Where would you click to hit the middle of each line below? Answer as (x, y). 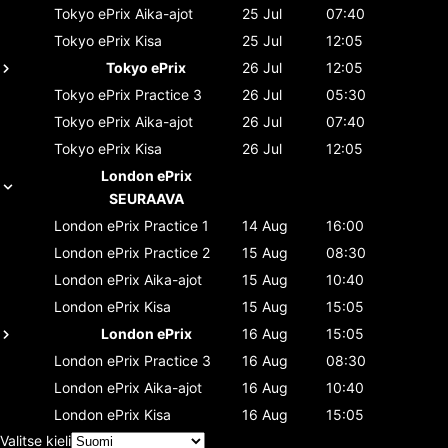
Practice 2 (177, 252)
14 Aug (265, 225)
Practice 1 (176, 225)
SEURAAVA (146, 198)
